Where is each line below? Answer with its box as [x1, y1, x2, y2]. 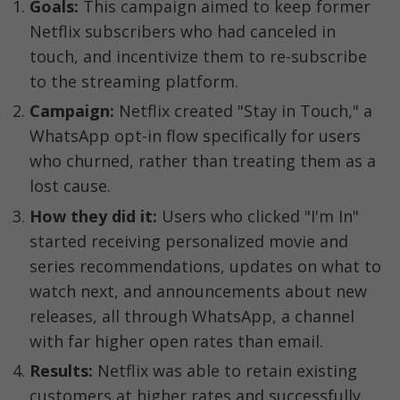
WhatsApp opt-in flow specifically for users [29, 125, 361, 147]
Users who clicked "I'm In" [157, 204, 359, 227]
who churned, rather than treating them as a [29, 150, 376, 172]
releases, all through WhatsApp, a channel [29, 304, 354, 327]
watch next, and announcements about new [29, 279, 367, 302]
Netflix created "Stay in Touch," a [114, 100, 372, 122]
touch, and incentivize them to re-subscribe [29, 46, 367, 67]
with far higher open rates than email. [29, 329, 323, 352]
